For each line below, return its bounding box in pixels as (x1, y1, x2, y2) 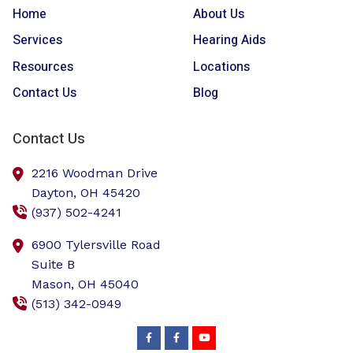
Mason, (32, 276, 78, 292)
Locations (192, 57, 250, 76)
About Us (192, 5, 244, 24)
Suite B (32, 256, 75, 272)
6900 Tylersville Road (32, 236, 161, 252)
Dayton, (32, 184, 80, 200)
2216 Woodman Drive (32, 165, 158, 180)
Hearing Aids (192, 31, 266, 50)
